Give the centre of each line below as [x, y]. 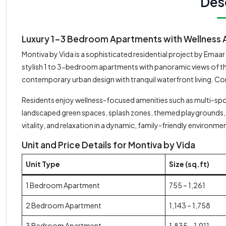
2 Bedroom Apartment [64, 205]
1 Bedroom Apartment [63, 185]
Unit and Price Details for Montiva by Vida [108, 145]
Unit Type [43, 164]
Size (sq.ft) [189, 164]
